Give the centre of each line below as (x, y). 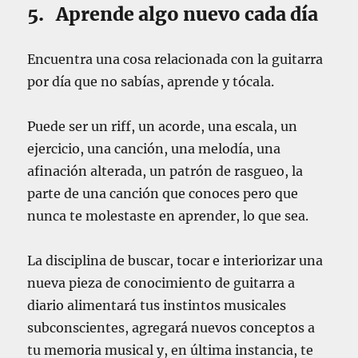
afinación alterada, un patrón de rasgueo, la (165, 171)
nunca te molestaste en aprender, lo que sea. (168, 216)
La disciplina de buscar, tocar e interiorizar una (175, 261)
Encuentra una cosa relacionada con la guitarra (175, 60)
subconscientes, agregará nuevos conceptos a (171, 328)
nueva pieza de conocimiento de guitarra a (161, 283)
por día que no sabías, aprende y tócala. (151, 82)
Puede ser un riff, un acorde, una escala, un (163, 127)
